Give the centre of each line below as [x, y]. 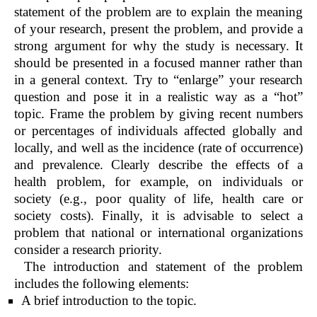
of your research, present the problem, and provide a [158, 28]
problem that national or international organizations [158, 232]
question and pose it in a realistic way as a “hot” [158, 96]
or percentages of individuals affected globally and [158, 130]
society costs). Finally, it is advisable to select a [158, 215]
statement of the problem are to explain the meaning [158, 11]
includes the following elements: [102, 283]
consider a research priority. [88, 249]
